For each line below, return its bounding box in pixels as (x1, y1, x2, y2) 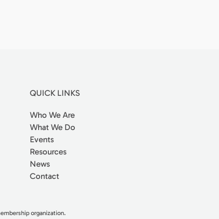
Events (30, 134, 54, 144)
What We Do (30, 122, 76, 132)
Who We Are (30, 109, 75, 120)
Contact (30, 171, 60, 181)
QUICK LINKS (30, 88, 80, 98)
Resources (30, 146, 67, 156)
